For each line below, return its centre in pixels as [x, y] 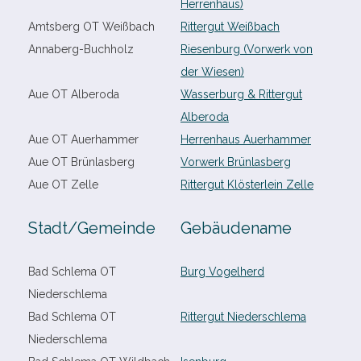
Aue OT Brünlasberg [81, 162]
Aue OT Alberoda [74, 94]
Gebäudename [236, 228]
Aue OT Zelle [63, 185]
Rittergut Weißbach [230, 27]
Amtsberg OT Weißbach [91, 27]
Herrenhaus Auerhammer [246, 139]
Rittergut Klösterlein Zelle [247, 185]
